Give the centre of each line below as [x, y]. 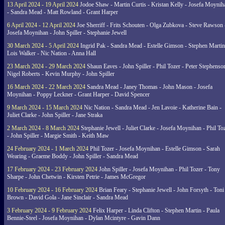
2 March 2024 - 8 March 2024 [43, 128]
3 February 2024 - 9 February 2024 [49, 210]
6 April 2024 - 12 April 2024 [41, 25]
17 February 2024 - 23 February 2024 [52, 169]
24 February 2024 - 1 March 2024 [48, 149]
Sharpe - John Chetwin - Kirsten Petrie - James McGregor [76, 177]
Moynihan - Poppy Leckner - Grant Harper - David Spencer [78, 94]
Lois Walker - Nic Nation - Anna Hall [51, 53]
